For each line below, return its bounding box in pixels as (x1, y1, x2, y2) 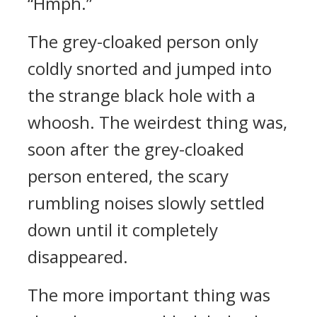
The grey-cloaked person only (28, 30, 258, 53)
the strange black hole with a (28, 83, 255, 107)
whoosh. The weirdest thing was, (28, 110, 287, 134)
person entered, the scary (28, 164, 229, 188)
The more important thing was (28, 283, 270, 306)
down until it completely (28, 218, 218, 241)
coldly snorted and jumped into (28, 57, 272, 80)
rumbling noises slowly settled (28, 191, 265, 214)
